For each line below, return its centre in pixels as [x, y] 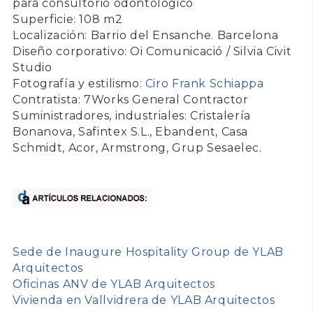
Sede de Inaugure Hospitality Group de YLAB [148, 252]
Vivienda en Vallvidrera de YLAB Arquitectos [144, 300]
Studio [32, 68]
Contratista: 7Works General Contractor [131, 100]
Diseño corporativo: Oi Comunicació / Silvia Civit [152, 52]
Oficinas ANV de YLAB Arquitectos [114, 284]
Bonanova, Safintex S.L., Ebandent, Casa [131, 132]
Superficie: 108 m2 [68, 20]
